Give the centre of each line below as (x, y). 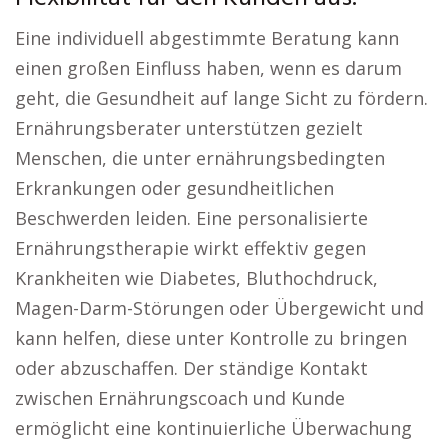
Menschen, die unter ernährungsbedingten (200, 158)
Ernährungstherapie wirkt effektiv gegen (190, 248)
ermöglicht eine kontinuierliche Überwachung (213, 428)
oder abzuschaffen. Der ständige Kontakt (191, 368)
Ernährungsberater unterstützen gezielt (189, 128)
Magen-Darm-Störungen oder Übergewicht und (219, 308)
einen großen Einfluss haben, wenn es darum (208, 68)
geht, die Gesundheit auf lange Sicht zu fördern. (221, 98)
